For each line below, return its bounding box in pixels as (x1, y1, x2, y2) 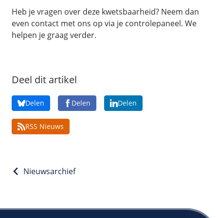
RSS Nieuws (25, 122, 64, 131)
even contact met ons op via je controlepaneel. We (12, 18, 197, 29)
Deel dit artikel (12, 73, 77, 86)
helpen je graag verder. (12, 30, 96, 40)
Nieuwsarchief (23, 166, 75, 177)
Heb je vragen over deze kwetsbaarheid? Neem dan (12, 6, 199, 17)
